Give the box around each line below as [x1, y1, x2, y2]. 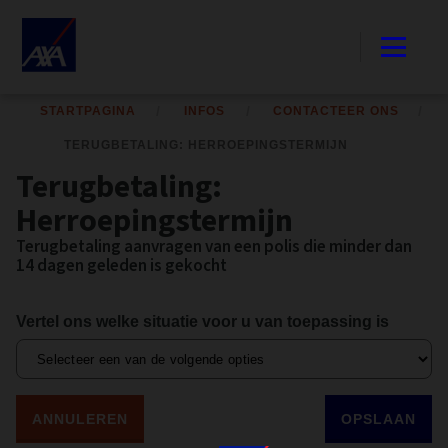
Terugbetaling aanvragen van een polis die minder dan [16, 235, 412, 259]
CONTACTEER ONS [273, 104, 400, 118]
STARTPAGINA [40, 104, 137, 118]
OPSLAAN [340, 411, 416, 427]
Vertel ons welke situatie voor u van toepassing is [16, 313, 389, 330]
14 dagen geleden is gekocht [16, 254, 227, 278]
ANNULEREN [32, 411, 129, 427]
